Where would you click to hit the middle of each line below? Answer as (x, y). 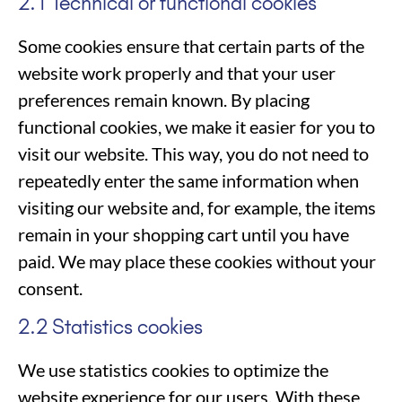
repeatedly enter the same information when (188, 181)
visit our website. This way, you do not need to (193, 154)
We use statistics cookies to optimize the (173, 370)
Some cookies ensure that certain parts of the (191, 46)
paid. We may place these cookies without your (197, 262)
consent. (50, 288)
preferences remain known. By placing (164, 100)
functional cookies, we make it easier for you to (197, 127)
